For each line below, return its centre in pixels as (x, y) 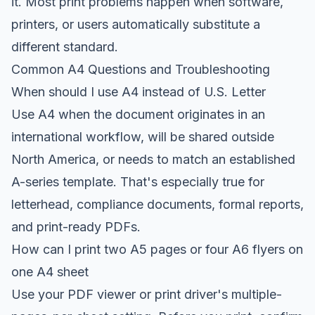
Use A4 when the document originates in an (138, 114)
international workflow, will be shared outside (143, 136)
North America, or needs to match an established (153, 159)
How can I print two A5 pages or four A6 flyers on (157, 249)
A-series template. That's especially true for (138, 181)
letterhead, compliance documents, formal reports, (157, 204)
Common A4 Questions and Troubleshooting (141, 69)
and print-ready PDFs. (76, 226)
